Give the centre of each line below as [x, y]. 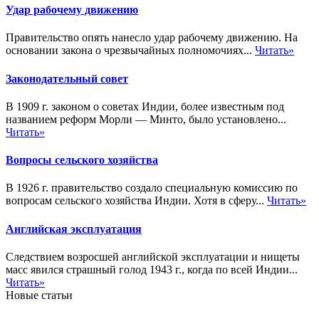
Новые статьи [39, 295]
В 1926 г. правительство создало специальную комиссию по [152, 188]
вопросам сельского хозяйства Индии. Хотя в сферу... [136, 201]
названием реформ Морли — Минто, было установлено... [146, 119]
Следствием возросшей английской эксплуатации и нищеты [153, 256]
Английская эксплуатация [74, 229]
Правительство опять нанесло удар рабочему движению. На [152, 38]
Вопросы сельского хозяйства [82, 160]
